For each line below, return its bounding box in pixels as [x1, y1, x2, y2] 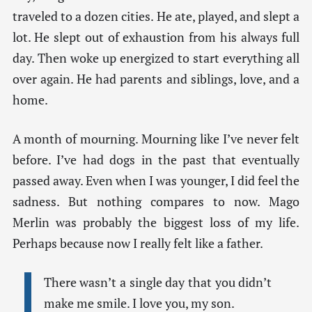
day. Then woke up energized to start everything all [12, 49, 300, 66]
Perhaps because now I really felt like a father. [12, 235, 263, 252]
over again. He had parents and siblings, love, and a [12, 70, 300, 87]
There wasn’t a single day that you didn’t [43, 274, 272, 291]
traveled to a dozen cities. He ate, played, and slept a [12, 8, 300, 24]
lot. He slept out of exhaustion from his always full [12, 29, 300, 45]
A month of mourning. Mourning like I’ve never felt [12, 131, 300, 148]
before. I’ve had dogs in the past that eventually [12, 152, 300, 169]
